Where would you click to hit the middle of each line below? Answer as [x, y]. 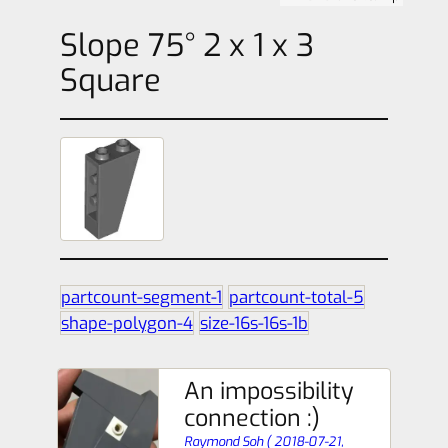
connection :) [252, 418]
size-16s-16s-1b [253, 323]
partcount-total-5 [296, 297]
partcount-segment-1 [141, 297]
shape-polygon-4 [126, 323]
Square [110, 80]
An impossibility [269, 391]
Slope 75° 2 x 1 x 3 [186, 45]
